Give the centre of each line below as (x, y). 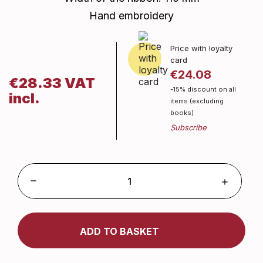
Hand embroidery (131, 16)
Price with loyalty (201, 48)
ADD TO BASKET (119, 231)
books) (182, 113)
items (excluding (197, 101)
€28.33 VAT (52, 83)
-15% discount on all (203, 89)
